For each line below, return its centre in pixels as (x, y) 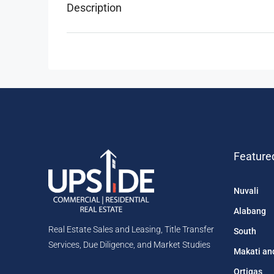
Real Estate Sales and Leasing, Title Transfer (131, 230)
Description (94, 8)
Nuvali (246, 191)
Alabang (250, 211)
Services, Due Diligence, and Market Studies (129, 245)
